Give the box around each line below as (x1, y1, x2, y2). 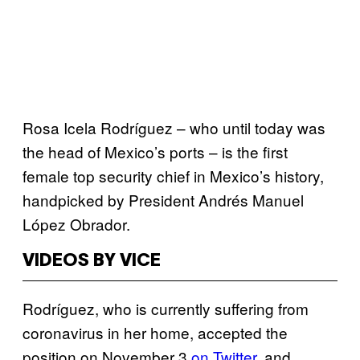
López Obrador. (22, 212, 138, 235)
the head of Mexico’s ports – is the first (22, 140, 288, 162)
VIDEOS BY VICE (22, 252, 161, 269)
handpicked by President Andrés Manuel (22, 188, 304, 211)
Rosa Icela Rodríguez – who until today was (22, 116, 325, 138)
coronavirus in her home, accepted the (22, 321, 288, 343)
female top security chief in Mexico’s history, (22, 164, 324, 186)
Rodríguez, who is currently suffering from (22, 297, 309, 319)
